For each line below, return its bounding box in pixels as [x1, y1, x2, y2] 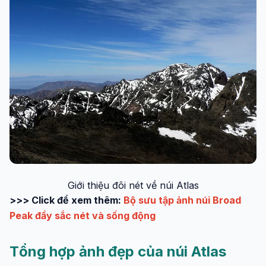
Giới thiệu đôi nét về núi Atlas [67, 179, 199, 191]
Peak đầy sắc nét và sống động [9, 210, 156, 221]
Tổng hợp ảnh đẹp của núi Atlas [9, 243, 226, 260]
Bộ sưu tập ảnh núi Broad [123, 194, 241, 206]
